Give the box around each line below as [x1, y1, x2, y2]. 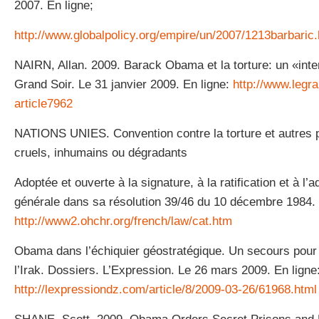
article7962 [14, 97, 73, 110]
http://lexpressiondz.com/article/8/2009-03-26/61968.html [14, 283, 317, 296]
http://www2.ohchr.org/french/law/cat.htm [14, 214, 232, 228]
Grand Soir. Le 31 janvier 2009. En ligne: [14, 78, 233, 91]
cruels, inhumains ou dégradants [14, 146, 187, 159]
